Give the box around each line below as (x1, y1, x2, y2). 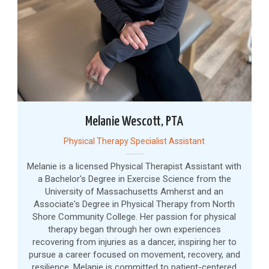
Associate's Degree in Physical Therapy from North (34, 198, 235, 210)
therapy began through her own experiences (47, 223, 221, 235)
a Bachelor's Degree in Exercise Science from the (37, 173, 231, 184)
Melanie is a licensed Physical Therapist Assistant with (27, 160, 242, 172)
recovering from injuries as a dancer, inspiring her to (32, 236, 237, 247)
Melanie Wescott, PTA (85, 114, 184, 128)
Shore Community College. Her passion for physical (32, 211, 237, 222)
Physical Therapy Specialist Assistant (64, 136, 205, 146)
